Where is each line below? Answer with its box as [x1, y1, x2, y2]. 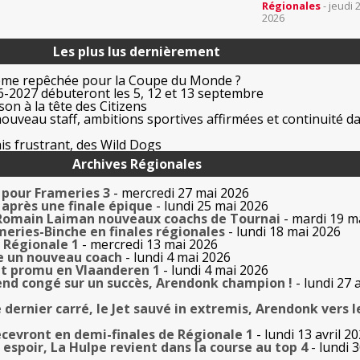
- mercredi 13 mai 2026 [79, 235, 218, 254]
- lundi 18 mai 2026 [225, 223, 341, 241]
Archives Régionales [72, 155, 202, 174]
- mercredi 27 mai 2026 [110, 184, 249, 202]
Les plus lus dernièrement [53, 43, 220, 61]
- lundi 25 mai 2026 [153, 197, 268, 215]
